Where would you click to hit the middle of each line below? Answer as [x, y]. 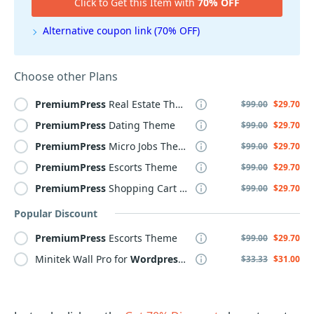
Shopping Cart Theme [143, 188]
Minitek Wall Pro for [83, 259]
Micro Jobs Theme [142, 146]
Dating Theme [141, 125]
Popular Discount [56, 213]
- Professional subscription [247, 259]
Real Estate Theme [141, 104]
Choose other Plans [66, 76]
